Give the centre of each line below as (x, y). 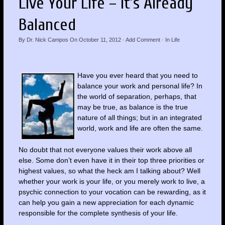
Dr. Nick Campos (47, 39)
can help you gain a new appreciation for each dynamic (106, 203)
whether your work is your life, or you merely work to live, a (111, 182)
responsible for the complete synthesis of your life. (98, 213)
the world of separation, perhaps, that (137, 96)
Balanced (47, 25)
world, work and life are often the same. (140, 128)
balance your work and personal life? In (140, 86)
